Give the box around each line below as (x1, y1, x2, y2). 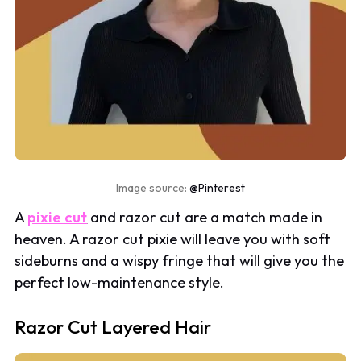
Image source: (116, 180, 189, 196)
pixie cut (27, 208, 88, 227)
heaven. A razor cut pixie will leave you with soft (15, 230, 331, 249)
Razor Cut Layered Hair (15, 314, 212, 338)
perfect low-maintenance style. (15, 273, 225, 293)
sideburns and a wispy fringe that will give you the (15, 251, 345, 271)
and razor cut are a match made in (87, 208, 323, 227)
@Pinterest (189, 180, 245, 196)
